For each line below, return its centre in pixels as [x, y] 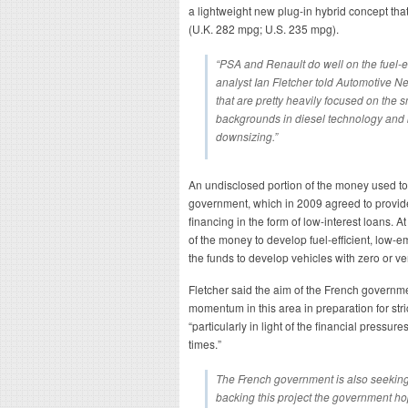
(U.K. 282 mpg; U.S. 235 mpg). [264, 29]
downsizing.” [247, 136]
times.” [205, 344]
